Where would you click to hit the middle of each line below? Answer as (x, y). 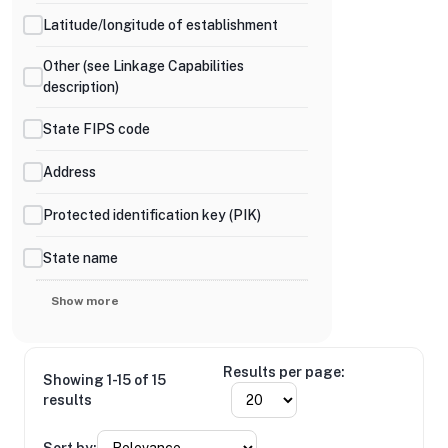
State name (80, 257)
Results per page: (284, 372)
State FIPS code (96, 128)
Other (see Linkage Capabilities (143, 66)
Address (69, 171)
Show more (85, 301)
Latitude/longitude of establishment (160, 24)
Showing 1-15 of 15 (104, 380)
